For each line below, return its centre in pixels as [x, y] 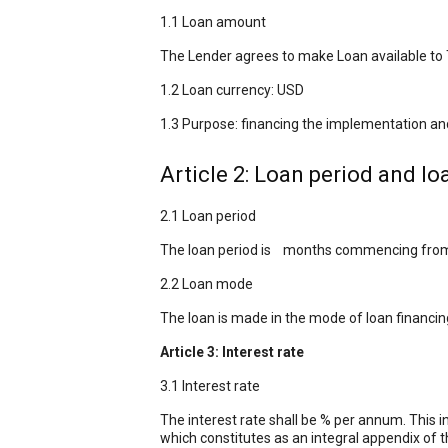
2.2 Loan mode [206, 284]
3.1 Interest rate [210, 386]
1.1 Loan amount [213, 22]
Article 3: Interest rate [232, 352]
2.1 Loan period [208, 216]
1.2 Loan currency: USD [232, 90]
